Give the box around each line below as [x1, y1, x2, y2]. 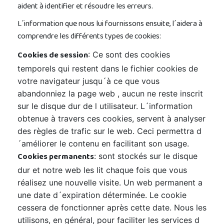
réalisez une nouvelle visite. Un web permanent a [17, 177, 202, 187]
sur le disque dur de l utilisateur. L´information [17, 101, 192, 111]
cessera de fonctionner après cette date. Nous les [17, 202, 206, 212]
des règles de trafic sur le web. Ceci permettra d [17, 126, 201, 136]
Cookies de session [17, 48, 88, 64]
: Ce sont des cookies [88, 49, 170, 59]
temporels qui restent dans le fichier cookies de [17, 63, 198, 73]
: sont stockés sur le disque [94, 151, 197, 161]
